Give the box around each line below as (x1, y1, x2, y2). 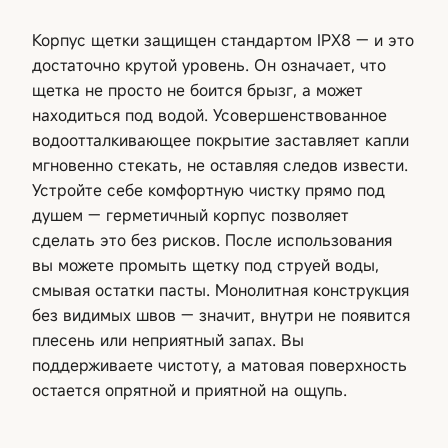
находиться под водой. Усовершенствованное (32, 103, 387, 126)
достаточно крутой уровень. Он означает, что (32, 53, 386, 76)
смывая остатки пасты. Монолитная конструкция (32, 278, 409, 301)
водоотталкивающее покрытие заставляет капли (32, 128, 409, 151)
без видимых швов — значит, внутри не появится (32, 303, 410, 326)
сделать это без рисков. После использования (32, 228, 392, 251)
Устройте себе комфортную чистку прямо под (32, 178, 385, 201)
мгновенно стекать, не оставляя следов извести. (32, 153, 408, 176)
